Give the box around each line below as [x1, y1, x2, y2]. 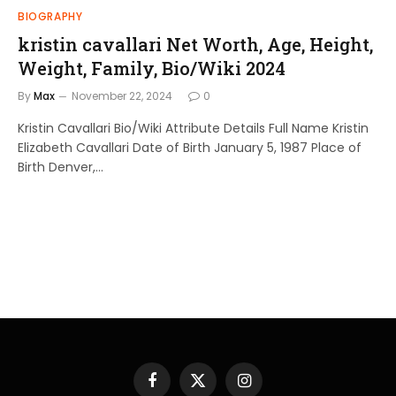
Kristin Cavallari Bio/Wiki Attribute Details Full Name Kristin [18, 118, 369, 137]
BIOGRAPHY [18, 8, 83, 24]
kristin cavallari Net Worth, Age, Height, [18, 32, 373, 56]
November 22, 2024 [72, 88, 172, 103]
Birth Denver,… [18, 157, 103, 176]
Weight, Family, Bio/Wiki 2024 [18, 56, 286, 80]
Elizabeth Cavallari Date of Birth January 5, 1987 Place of [18, 138, 362, 156]
